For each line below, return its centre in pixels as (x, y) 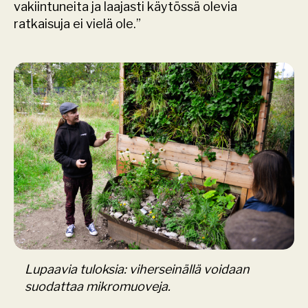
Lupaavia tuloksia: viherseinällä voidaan (137, 269)
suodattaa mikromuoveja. (98, 287)
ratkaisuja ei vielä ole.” (77, 24)
